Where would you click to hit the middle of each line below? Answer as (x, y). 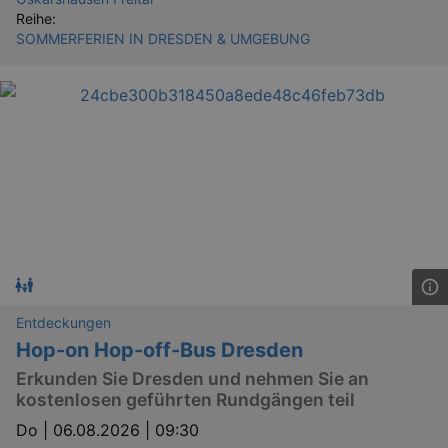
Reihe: (36, 19)
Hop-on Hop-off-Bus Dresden (159, 350)
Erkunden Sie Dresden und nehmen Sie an (192, 378)
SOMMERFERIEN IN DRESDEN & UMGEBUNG (163, 39)
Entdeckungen (63, 323)
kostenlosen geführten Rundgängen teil (185, 399)
